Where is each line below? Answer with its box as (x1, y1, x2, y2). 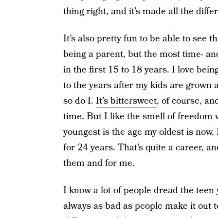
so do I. (63, 94, 96, 108)
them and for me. (63, 157, 135, 170)
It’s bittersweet (95, 94, 157, 108)
